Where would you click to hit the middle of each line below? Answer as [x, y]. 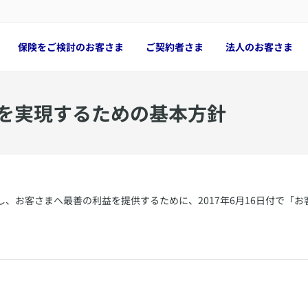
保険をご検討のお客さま [71, 47]
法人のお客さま [259, 47]
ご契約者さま [175, 47]
